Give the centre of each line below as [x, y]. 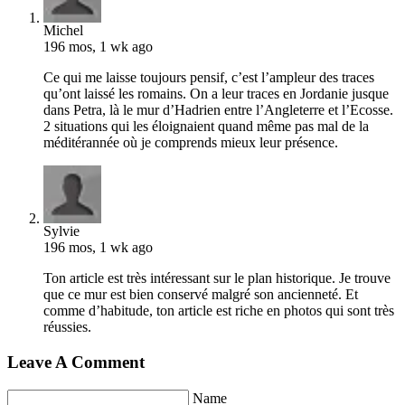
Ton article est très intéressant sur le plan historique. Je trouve [217, 278]
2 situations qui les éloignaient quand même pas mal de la [206, 127]
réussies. [67, 327]
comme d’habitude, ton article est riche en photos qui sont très [219, 311]
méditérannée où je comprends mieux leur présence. [191, 143]
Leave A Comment [76, 363]
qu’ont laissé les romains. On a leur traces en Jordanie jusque [216, 94]
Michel [63, 31]
